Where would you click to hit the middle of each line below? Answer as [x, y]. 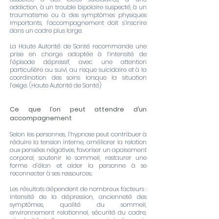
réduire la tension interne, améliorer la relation [78, 142]
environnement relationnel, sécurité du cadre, [78, 212]
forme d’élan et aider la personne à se [78, 165]
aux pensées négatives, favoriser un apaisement [78, 150]
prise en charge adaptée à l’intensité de [78, 54]
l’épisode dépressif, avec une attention [78, 62]
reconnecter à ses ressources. [51, 173]
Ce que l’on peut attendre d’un [78, 109]
